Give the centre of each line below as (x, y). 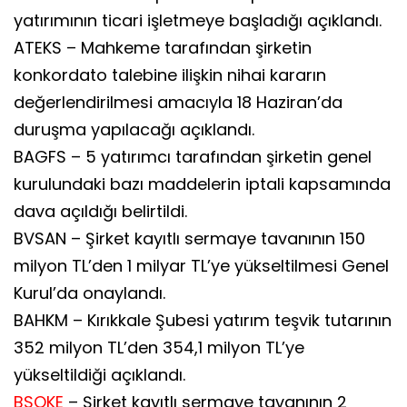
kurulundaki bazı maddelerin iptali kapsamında (202, 184)
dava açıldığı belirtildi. (100, 211)
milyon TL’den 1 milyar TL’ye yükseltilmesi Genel (201, 265)
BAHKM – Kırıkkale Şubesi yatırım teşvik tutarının (203, 320)
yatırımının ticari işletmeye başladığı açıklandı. (198, 20)
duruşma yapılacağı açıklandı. (134, 129)
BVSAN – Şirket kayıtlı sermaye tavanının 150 (189, 238)
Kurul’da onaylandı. (89, 293)
